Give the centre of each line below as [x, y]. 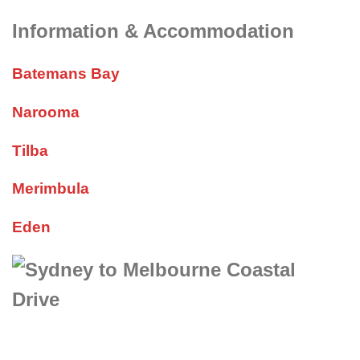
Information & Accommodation [153, 31]
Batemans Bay [66, 74]
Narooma [46, 112]
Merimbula [51, 189]
